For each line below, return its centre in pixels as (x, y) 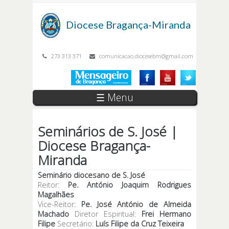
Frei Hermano (166, 214)
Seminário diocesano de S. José (91, 175)
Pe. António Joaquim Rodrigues (130, 185)
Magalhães (56, 194)
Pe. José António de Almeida (136, 204)
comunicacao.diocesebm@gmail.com (146, 56)
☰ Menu (114, 97)
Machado (53, 214)
